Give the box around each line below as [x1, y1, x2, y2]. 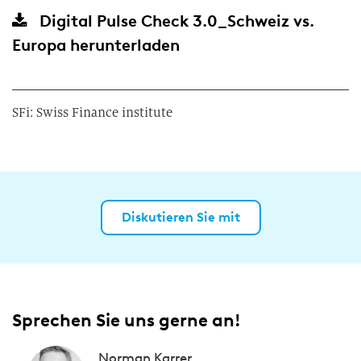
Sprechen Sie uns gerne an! [12, 309, 241, 331]
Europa [12, 35, 66, 55]
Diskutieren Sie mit [121, 210, 240, 225]
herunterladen [66, 35, 180, 55]
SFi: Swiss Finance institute [12, 105, 172, 120]
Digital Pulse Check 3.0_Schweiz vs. [39, 11, 314, 31]
